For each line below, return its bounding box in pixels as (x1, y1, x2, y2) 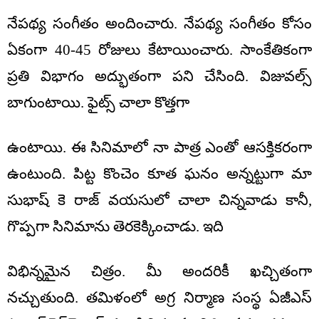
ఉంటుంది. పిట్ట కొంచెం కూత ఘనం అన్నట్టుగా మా (7, 165, 312, 183)
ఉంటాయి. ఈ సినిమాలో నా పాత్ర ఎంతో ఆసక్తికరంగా (7, 139, 312, 157)
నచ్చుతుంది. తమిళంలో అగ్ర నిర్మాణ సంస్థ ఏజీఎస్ (7, 289, 312, 307)
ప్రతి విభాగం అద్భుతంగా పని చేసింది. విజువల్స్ (7, 68, 312, 85)
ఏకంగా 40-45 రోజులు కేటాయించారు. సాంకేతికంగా (7, 41, 312, 59)
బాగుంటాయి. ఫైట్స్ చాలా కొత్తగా (7, 94, 189, 112)
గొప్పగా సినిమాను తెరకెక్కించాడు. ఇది (7, 218, 224, 236)
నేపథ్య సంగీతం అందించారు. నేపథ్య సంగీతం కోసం (7, 15, 312, 33)
